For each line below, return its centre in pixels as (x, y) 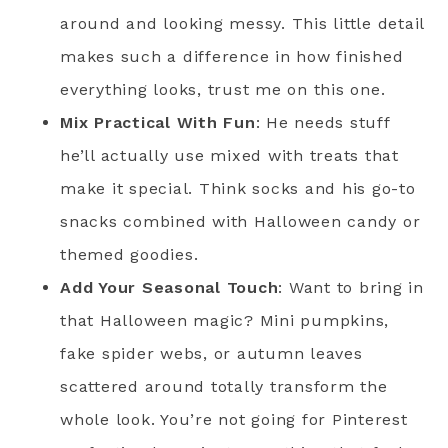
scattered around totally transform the (224, 386)
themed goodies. (129, 254)
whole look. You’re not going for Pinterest (234, 419)
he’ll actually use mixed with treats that (229, 155)
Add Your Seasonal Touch (169, 287)
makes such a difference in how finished (232, 56)
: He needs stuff (322, 122)
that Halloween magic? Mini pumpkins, (224, 320)
